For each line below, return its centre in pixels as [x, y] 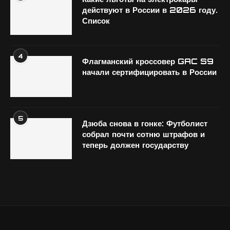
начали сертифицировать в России [149, 72]
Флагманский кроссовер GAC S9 [148, 61]
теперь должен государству [135, 145]
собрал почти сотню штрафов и [143, 134]
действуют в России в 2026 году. [150, 10]
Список [96, 21]
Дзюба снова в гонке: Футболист [145, 123]
